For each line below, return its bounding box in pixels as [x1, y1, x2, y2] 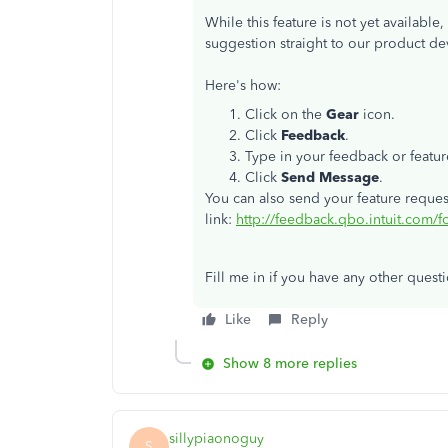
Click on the [245, 106, 326, 123]
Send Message [281, 169, 379, 186]
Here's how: [205, 77, 281, 94]
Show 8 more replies [223, 355, 357, 372]
